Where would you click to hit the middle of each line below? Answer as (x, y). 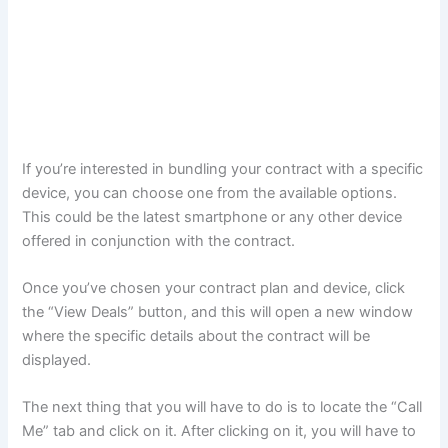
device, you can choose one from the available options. (210, 192)
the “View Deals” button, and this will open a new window (218, 311)
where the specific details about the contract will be (196, 335)
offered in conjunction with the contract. (159, 240)
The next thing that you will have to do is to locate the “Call (222, 407)
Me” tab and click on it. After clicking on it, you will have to (219, 431)
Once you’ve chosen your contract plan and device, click (214, 287)
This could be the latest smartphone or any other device (212, 216)
